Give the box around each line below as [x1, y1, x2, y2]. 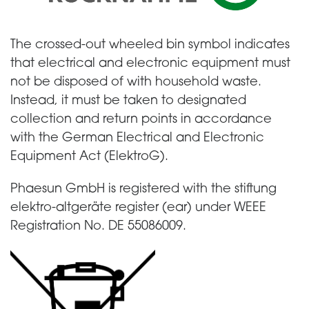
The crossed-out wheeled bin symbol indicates [10, 38, 290, 52]
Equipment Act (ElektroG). [10, 150, 168, 163]
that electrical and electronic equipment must [10, 57, 290, 70]
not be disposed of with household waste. [10, 75, 261, 89]
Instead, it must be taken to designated [10, 94, 246, 108]
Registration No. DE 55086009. [10, 219, 186, 233]
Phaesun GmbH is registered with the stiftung [10, 182, 277, 196]
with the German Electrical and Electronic [10, 131, 264, 145]
